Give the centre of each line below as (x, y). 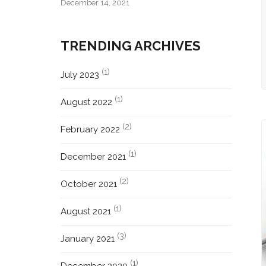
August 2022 (87, 102)
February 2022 (91, 129)
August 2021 (86, 211)
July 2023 (80, 75)
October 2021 (89, 184)
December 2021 (94, 157)
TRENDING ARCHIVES (131, 46)
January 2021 (88, 239)
